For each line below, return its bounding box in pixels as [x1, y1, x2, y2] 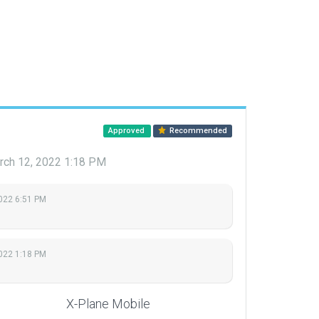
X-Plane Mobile [66, 296, 150, 312]
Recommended [167, 126, 228, 135]
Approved [108, 126, 147, 135]
